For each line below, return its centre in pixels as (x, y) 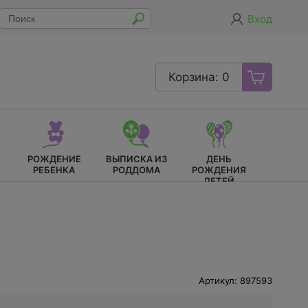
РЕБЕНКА (54, 170)
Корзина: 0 (199, 77)
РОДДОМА (136, 170)
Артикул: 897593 (235, 280)
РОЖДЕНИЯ (219, 170)
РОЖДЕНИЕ (54, 159)
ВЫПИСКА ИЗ (136, 159)
